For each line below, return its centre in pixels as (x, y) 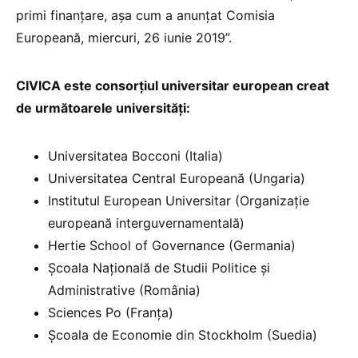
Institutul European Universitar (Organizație (179, 200)
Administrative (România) (124, 290)
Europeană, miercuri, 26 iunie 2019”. (124, 37)
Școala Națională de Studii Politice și (159, 267)
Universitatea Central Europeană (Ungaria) (177, 178)
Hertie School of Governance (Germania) (172, 245)
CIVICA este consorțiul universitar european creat (173, 85)
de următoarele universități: (103, 107)
